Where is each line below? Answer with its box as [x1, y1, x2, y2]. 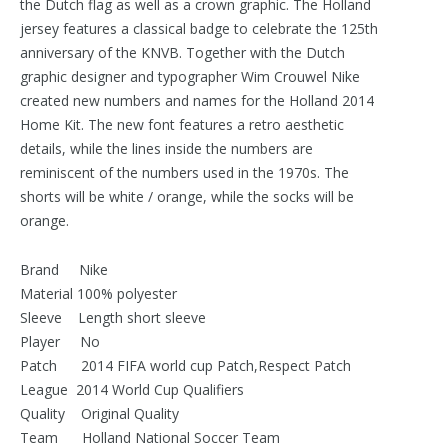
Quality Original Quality [20, 404, 179, 424]
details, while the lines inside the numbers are [20, 139, 313, 159]
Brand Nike [20, 260, 108, 280]
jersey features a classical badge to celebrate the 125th [20, 19, 378, 39]
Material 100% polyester [20, 284, 177, 304]
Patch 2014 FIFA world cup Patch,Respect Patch [20, 356, 351, 376]
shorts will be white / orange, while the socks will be [20, 187, 354, 207]
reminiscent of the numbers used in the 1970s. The [20, 163, 349, 183]
